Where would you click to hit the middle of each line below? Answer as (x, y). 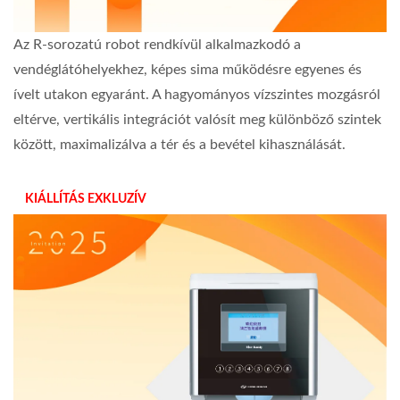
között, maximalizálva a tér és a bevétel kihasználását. (179, 144)
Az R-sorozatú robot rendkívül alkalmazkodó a (157, 44)
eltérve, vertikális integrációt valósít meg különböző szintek (197, 119)
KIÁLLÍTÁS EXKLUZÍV (86, 199)
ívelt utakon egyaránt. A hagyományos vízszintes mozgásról (197, 94)
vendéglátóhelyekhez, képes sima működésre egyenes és (187, 69)
